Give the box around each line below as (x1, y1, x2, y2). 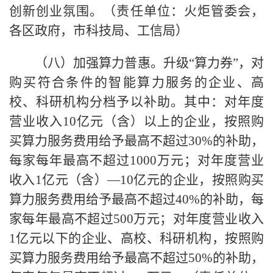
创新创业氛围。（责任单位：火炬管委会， (9, 3, 264, 18)
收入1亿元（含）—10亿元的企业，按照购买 (9, 172, 264, 187)
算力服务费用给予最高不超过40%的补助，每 (9, 191, 264, 207)
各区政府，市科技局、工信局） (9, 23, 188, 38)
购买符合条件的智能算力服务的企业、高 (9, 74, 264, 90)
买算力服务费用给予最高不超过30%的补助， (9, 133, 264, 148)
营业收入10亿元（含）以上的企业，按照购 (9, 113, 264, 129)
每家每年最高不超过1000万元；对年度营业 (9, 152, 264, 168)
